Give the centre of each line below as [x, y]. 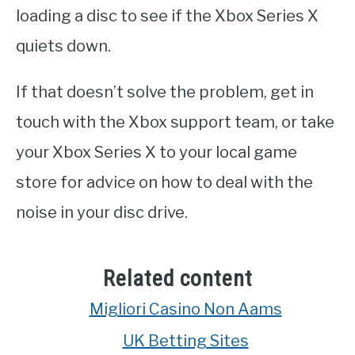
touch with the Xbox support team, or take [175, 122]
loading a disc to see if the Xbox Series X [167, 16]
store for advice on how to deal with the [164, 183]
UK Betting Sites [185, 340]
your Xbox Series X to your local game [157, 153]
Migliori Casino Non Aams [185, 309]
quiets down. [63, 46]
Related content [177, 278]
